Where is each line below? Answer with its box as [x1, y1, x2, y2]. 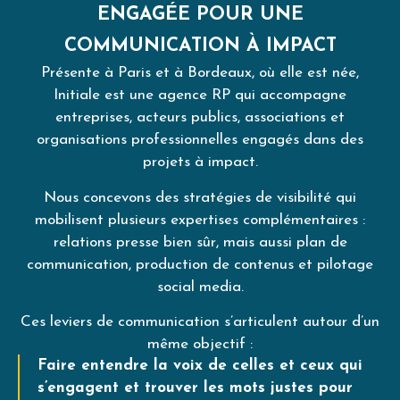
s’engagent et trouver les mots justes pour [37, 380, 353, 396]
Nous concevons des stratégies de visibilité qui [44, 189, 356, 205]
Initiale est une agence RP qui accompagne [54, 87, 346, 104]
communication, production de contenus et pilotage [27, 256, 373, 272]
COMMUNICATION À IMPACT [63, 37, 337, 56]
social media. [156, 279, 244, 295]
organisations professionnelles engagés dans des [37, 132, 363, 148]
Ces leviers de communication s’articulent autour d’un [21, 313, 379, 329]
